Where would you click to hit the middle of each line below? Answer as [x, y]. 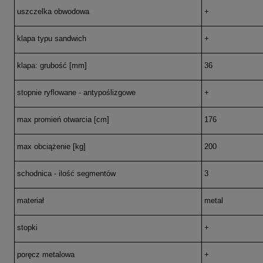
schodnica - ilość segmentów [66, 174]
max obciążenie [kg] [51, 147]
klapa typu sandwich [51, 39]
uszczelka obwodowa [53, 12]
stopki [27, 228]
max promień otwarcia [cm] [63, 120]
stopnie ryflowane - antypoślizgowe [76, 93]
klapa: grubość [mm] [52, 66]
